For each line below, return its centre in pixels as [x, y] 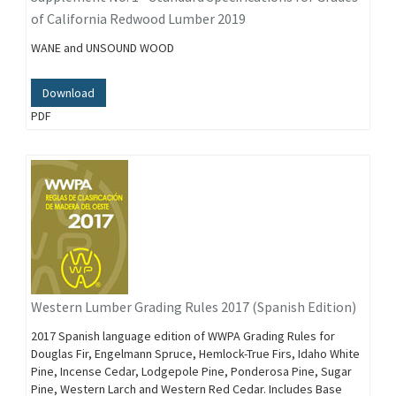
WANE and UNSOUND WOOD [103, 48]
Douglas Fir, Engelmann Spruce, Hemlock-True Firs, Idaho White [195, 354]
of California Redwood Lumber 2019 [138, 19]
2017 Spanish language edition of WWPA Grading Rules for [183, 336]
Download [69, 93]
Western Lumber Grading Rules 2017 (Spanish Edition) [194, 307]
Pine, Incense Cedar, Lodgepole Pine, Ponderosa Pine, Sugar [191, 371]
